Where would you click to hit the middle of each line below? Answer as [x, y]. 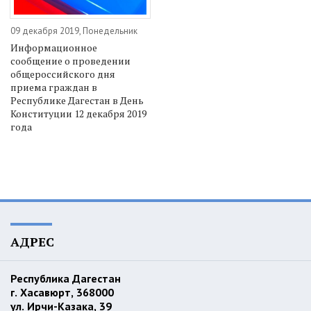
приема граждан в [54, 87]
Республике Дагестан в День [77, 100]
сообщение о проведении [70, 60]
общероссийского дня [63, 74]
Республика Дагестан [67, 278]
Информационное [54, 47]
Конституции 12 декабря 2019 [78, 113]
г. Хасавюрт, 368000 [64, 292]
